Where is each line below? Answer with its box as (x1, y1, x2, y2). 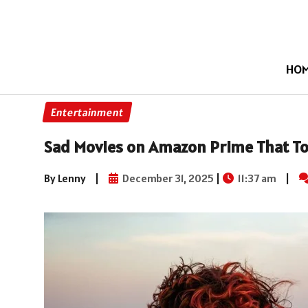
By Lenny (44, 170, 86, 185)
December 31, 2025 (120, 170, 214, 185)
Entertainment (49, 105, 125, 119)
